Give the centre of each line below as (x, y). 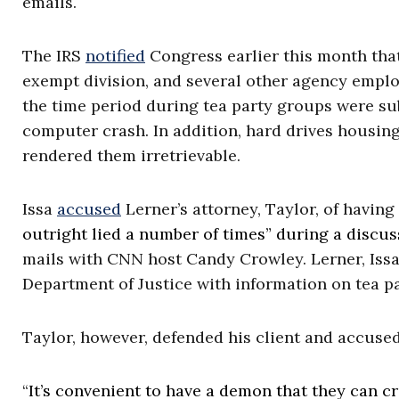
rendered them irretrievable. (131, 155)
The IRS (54, 56)
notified (115, 56)
